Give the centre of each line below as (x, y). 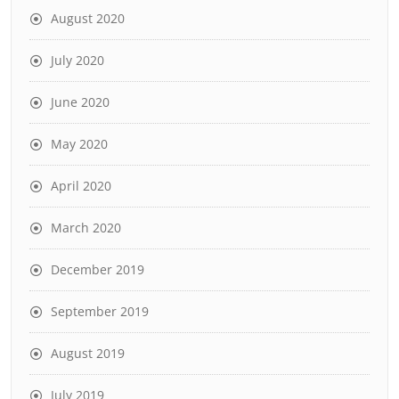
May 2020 (79, 143)
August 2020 (88, 18)
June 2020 (80, 102)
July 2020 (77, 60)
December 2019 (98, 269)
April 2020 (81, 185)
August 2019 (88, 353)
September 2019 (100, 311)
